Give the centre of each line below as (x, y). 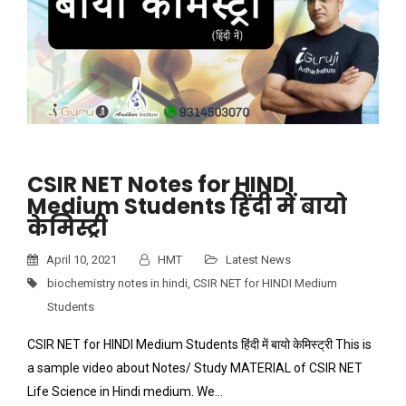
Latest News (258, 260)
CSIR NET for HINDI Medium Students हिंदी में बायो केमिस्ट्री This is (199, 345)
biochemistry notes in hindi (117, 284)
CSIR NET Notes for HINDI (161, 185)
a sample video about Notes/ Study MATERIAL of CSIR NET (195, 368)
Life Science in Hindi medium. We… (125, 392)
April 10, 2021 (80, 260)
